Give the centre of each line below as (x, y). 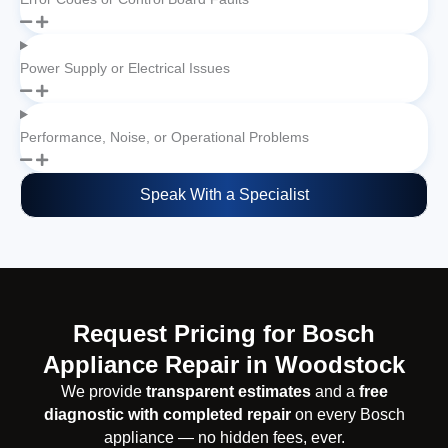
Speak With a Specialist (224, 195)
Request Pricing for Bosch (224, 334)
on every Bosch (347, 415)
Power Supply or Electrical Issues (125, 68)
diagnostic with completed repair (167, 415)
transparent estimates (228, 392)
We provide (103, 392)
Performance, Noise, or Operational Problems (164, 137)
